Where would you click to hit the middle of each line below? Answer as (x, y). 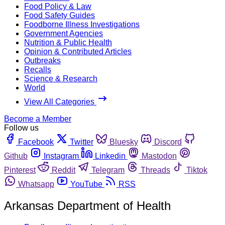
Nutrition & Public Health (68, 42)
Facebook (36, 142)
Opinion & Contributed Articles (78, 51)
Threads (155, 170)
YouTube (86, 184)
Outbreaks (42, 60)
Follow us (21, 128)
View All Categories (60, 101)
